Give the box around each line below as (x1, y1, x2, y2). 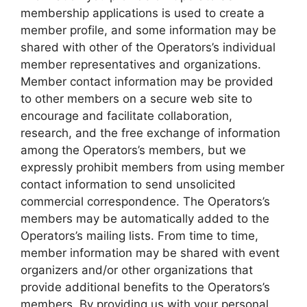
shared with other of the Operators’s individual (21, 40, 275, 54)
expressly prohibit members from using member (21, 160, 284, 174)
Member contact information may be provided (21, 74, 273, 88)
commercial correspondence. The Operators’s (21, 194, 270, 208)
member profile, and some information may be (21, 23, 276, 37)
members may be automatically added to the (21, 211, 269, 225)
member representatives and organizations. (21, 57, 261, 71)
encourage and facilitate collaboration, (21, 108, 232, 123)
